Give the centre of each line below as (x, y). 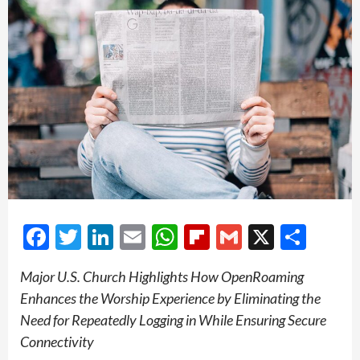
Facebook (102, 237)
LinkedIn (161, 237)
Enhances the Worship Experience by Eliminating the (170, 299)
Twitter (123, 237)
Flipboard (263, 237)
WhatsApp (237, 237)
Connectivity (57, 342)
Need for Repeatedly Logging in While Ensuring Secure (173, 320)
